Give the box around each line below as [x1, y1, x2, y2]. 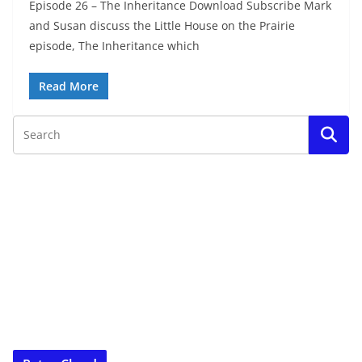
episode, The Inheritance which [29, 38, 200, 53]
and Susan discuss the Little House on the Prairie [29, 18, 295, 33]
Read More [39, 78, 99, 94]
